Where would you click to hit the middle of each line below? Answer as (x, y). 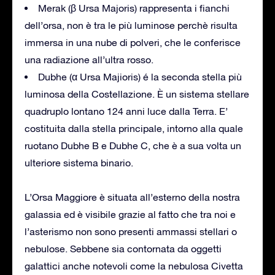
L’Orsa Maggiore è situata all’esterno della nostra (132, 197)
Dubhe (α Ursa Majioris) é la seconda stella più (140, 76)
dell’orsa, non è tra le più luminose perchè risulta (131, 25)
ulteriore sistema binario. (79, 162)
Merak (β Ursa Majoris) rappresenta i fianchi (134, 8)
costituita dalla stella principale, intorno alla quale (134, 128)
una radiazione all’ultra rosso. (89, 59)
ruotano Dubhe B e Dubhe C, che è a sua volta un (133, 145)
